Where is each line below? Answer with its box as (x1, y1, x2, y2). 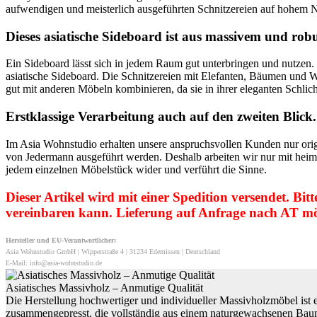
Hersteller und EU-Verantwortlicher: (6, 236, 116, 244)
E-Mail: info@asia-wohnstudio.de (6, 258, 102, 267)
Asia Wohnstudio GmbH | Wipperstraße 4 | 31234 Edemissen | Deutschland (6, 247, 220, 255)
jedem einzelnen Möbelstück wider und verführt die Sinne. (6, 163, 267, 175)
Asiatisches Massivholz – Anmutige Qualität (6, 281, 203, 294)
